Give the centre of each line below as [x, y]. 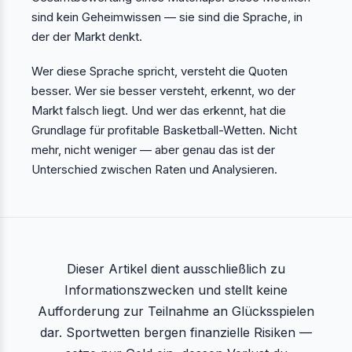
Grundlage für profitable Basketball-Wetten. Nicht [164, 130]
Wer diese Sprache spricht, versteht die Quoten [159, 71]
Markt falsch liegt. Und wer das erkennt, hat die [159, 110]
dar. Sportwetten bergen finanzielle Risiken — [176, 332]
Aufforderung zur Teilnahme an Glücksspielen [176, 311]
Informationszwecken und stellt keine [176, 290]
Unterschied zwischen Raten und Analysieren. [154, 169]
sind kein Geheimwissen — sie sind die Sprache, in [167, 17]
